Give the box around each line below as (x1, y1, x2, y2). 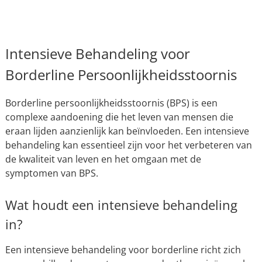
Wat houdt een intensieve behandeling (5, 196, 237, 213)
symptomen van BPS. (5, 167, 98, 180)
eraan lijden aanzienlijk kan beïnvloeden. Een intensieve (5, 125, 249, 137)
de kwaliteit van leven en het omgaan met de (5, 153, 201, 166)
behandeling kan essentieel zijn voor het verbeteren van (5, 139, 252, 151)
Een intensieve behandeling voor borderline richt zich (5, 243, 241, 256)
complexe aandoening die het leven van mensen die (5, 111, 233, 123)
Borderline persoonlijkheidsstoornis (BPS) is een (5, 96, 218, 109)
